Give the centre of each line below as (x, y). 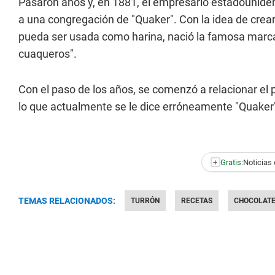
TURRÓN (145, 201)
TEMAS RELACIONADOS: (67, 201)
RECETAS (197, 201)
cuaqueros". (48, 54)
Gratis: (231, 162)
